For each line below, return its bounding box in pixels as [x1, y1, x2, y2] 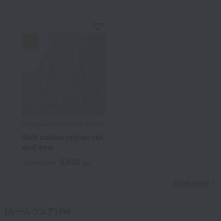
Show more [173, 178, 209, 187]
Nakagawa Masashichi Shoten [22, 119, 104, 128]
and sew [22, 141, 53, 152]
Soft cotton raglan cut [22, 131, 103, 143]
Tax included [22, 158, 56, 166]
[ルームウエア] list [5, 205, 70, 217]
